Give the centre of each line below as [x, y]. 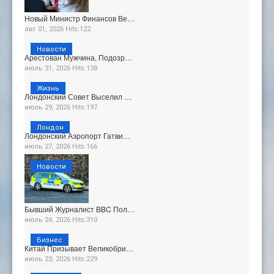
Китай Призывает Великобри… [79, 248]
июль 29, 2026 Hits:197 [61, 108]
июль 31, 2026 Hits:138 [61, 68]
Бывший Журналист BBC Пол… [80, 209]
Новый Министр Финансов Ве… [80, 18]
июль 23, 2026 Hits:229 [61, 259]
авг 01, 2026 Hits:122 [57, 29]
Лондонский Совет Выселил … [78, 97]
